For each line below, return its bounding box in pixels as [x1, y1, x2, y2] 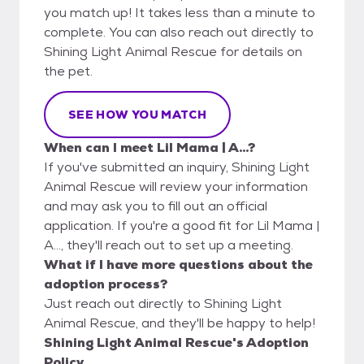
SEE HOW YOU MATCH [68, 106, 206, 122]
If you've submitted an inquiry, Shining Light [44, 158, 310, 175]
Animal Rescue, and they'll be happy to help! [44, 314, 315, 331]
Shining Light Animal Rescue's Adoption [44, 333, 309, 351]
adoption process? [44, 275, 167, 292]
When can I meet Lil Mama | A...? [44, 138, 255, 156]
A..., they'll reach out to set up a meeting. [44, 236, 293, 253]
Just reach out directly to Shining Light [44, 294, 282, 312]
